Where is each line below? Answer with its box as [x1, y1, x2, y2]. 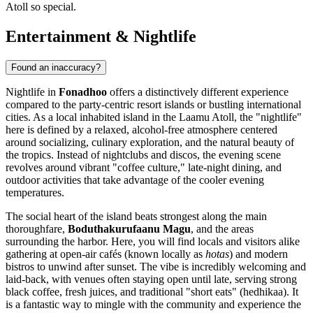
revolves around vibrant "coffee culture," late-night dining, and [6, 161, 282, 174]
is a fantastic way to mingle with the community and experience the [6, 298, 301, 311]
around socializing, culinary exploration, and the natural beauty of [6, 136, 294, 149]
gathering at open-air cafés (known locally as [6, 248, 205, 261]
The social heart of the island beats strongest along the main [6, 210, 267, 223]
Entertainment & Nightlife [6, 27, 196, 46]
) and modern [229, 248, 288, 261]
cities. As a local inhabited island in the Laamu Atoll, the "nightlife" [6, 111, 302, 124]
